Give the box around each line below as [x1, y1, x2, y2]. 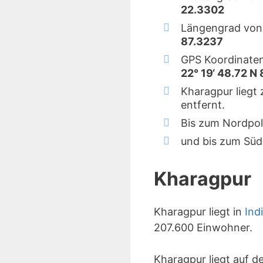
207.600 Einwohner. [154, 221, 252, 234]
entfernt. [181, 99, 225, 111]
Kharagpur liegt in [154, 205, 245, 218]
